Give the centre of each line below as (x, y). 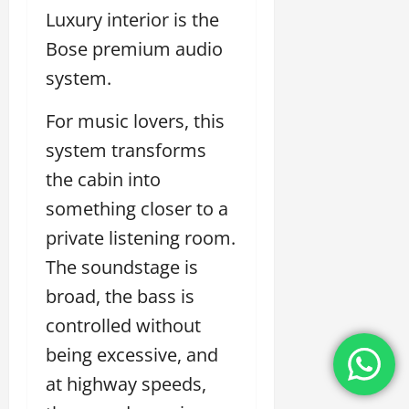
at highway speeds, (126, 383)
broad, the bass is (120, 296)
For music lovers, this (135, 121)
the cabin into (103, 179)
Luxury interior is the (132, 19)
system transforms (126, 150)
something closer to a (137, 208)
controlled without (123, 325)
